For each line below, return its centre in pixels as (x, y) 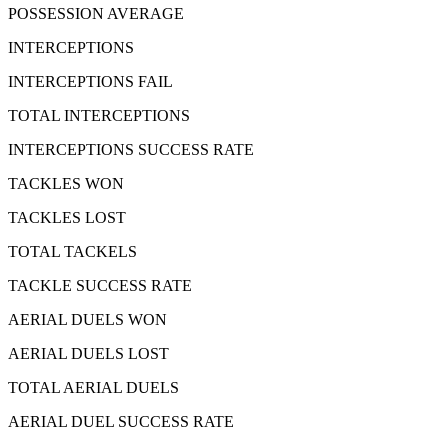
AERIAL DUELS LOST (88, 353)
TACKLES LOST (67, 217)
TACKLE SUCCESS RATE (100, 285)
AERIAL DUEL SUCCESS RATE (121, 421)
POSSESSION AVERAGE (96, 13)
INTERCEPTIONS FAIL (90, 81)
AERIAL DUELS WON (87, 319)
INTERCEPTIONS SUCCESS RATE (131, 149)
